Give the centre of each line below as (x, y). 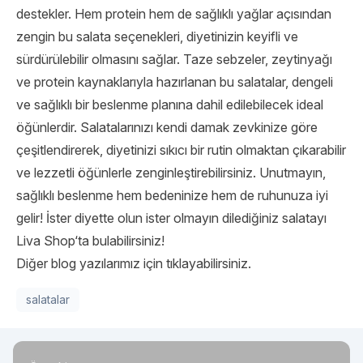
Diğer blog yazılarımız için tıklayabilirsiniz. (134, 263)
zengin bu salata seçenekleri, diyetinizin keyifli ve (157, 36)
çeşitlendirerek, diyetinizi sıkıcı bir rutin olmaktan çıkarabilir (181, 150)
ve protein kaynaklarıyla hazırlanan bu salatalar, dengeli (175, 82)
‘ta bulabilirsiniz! (120, 241)
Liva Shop (45, 241)
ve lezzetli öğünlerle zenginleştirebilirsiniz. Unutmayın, (171, 173)
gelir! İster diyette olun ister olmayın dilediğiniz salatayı (171, 218)
